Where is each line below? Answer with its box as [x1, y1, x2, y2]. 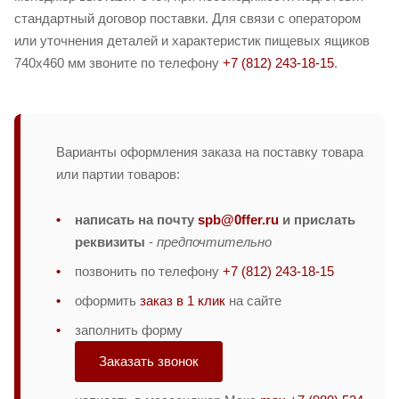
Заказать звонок [99, 354, 199, 370]
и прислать [279, 212, 355, 228]
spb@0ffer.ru [198, 212, 279, 228]
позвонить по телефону [75, 264, 223, 280]
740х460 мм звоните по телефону [14, 55, 223, 71]
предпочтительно [157, 234, 272, 250]
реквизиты [75, 234, 145, 250]
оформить [75, 293, 140, 309]
